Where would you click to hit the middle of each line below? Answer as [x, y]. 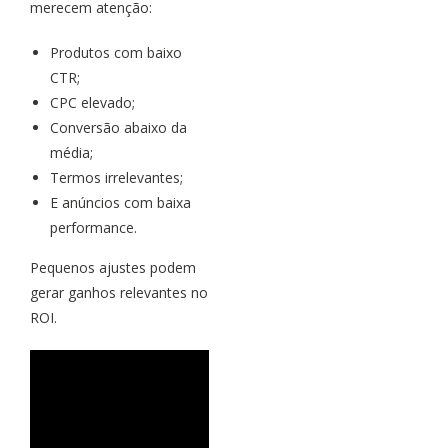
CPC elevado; [92, 102]
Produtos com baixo [116, 52]
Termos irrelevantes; [116, 177]
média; [71, 152]
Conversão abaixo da [118, 127]
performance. [93, 227]
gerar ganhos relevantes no [119, 292]
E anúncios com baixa [120, 202]
